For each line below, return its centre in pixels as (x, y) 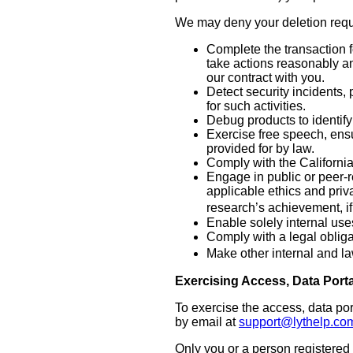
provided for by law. (260, 149)
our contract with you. (266, 78)
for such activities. (256, 106)
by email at (207, 322)
